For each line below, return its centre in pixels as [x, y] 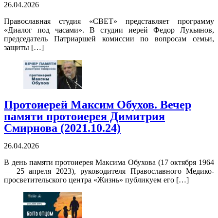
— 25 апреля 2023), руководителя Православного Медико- [109, 171]
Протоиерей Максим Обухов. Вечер [98, 105]
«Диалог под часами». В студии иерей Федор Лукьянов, [109, 30]
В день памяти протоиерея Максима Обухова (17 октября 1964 [109, 163]
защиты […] [24, 48]
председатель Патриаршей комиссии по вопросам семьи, [109, 39]
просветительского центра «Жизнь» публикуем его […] [96, 180]
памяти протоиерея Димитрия [84, 117]
